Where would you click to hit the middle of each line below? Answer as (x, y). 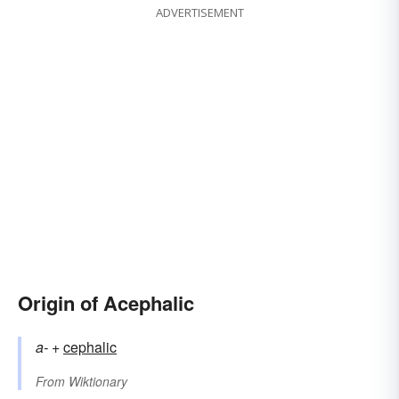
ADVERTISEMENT (199, 13)
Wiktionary (98, 382)
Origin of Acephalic (106, 303)
